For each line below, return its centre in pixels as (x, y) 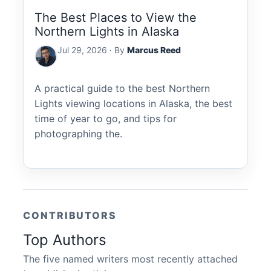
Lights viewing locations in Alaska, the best (133, 104)
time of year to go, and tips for (106, 119)
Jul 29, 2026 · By (92, 50)
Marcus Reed (154, 50)
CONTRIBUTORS (70, 215)
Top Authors (65, 240)
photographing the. (78, 134)
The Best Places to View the (116, 17)
